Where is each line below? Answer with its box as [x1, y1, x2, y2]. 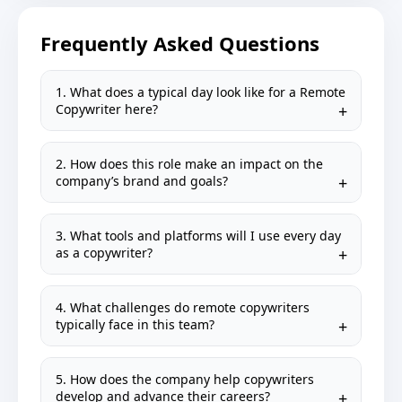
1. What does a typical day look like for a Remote [56, 83, 345, 100]
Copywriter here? [56, 100, 158, 118]
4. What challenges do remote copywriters [56, 299, 310, 316]
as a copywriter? [56, 244, 153, 261]
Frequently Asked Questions [40, 30, 319, 57]
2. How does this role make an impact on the [56, 155, 323, 172]
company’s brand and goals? [56, 172, 228, 189]
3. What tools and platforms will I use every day [56, 227, 341, 244]
